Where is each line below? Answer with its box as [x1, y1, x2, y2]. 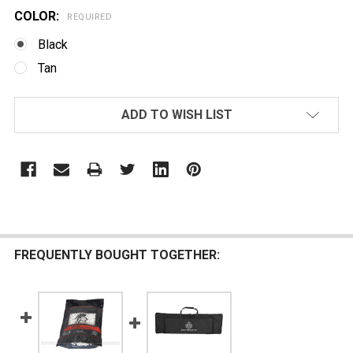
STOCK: [14, 117, 60, 132]
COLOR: [14, 8, 62, 24]
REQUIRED [67, 11, 112, 22]
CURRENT [14, 98, 72, 113]
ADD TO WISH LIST [121, 106, 232, 122]
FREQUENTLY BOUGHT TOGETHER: [14, 247, 220, 262]
